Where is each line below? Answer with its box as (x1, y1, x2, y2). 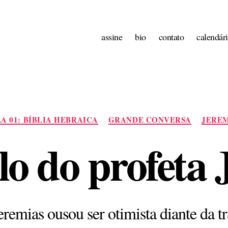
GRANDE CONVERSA (108, 113, 192, 125)
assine (101, 31, 123, 43)
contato (158, 31, 184, 43)
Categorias (113, 108, 152, 121)
